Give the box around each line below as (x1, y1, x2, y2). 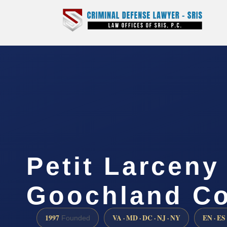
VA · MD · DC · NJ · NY (112, 213, 180, 223)
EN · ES (203, 213, 225, 223)
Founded (59, 214, 90, 222)
